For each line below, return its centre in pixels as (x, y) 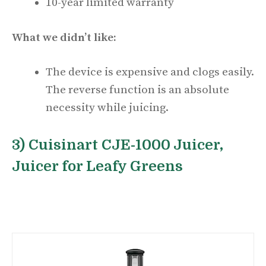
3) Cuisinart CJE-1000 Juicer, (118, 145)
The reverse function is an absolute (137, 90)
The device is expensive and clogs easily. (150, 72)
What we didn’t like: (64, 37)
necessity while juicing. (108, 108)
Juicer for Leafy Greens (97, 166)
